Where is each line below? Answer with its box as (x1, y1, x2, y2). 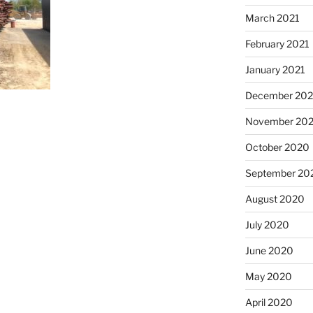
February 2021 (245, 37, 310, 50)
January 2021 (245, 63, 305, 75)
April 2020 (245, 296, 293, 308)
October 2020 (245, 140, 310, 153)
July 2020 (245, 218, 289, 231)
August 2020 (245, 192, 305, 205)
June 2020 (245, 244, 293, 256)
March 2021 (245, 11, 300, 24)
